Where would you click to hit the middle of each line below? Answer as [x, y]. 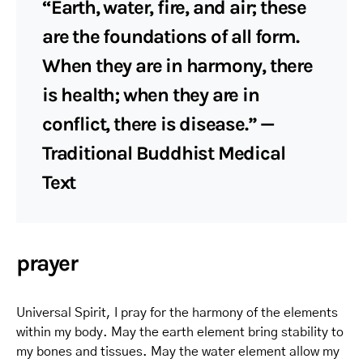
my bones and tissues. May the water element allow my [178, 351]
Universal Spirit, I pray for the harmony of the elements [177, 312]
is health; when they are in [151, 94]
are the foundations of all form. [171, 36]
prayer [47, 263]
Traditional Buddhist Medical [164, 153]
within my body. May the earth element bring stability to [180, 332]
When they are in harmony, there [177, 65]
